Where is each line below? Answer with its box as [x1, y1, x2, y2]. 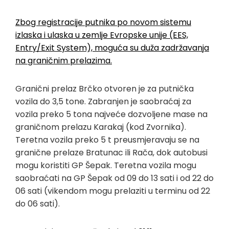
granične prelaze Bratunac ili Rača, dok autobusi [15, 146, 208, 158]
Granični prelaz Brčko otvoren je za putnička [15, 82, 194, 95]
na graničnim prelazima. [15, 54, 112, 66]
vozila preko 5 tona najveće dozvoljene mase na [15, 108, 208, 120]
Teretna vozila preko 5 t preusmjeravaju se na [15, 133, 199, 146]
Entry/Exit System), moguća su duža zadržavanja [15, 41, 209, 54]
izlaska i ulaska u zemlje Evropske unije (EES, [15, 29, 188, 41]
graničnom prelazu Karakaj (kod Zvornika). [15, 121, 186, 133]
